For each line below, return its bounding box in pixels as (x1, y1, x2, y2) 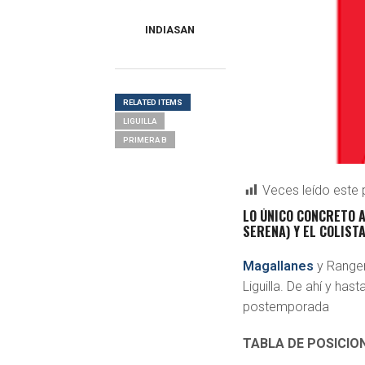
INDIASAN (145, 24, 196, 36)
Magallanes (243, 258, 314, 274)
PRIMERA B (122, 135, 167, 144)
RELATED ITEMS (122, 98, 182, 107)
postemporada (243, 299, 330, 314)
